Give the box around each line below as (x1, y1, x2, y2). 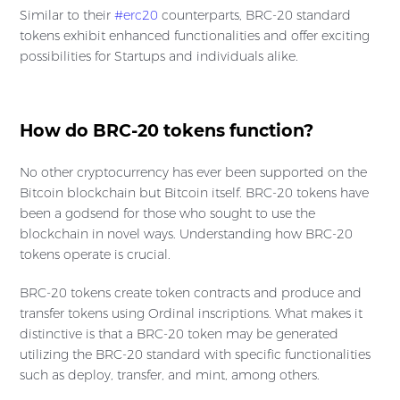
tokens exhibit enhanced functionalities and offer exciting (20, 28, 370, 45)
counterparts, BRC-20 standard (158, 7, 351, 24)
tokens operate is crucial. (20, 246, 171, 263)
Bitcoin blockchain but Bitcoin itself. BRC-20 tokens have (20, 185, 369, 202)
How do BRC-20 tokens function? (20, 121, 313, 142)
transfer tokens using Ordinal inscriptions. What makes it (20, 305, 362, 322)
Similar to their (20, 7, 114, 24)
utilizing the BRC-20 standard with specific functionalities (20, 346, 371, 363)
